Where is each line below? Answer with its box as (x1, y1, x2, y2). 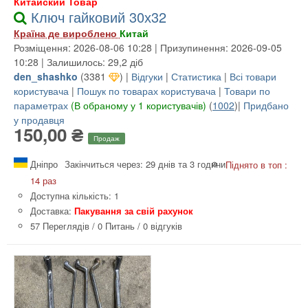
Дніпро (27, 157, 58, 171)
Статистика (171, 69, 224, 84)
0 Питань (98, 219, 135, 233)
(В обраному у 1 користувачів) (71, 98, 206, 113)
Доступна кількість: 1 (30, 189, 119, 203)
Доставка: (30, 204, 74, 218)
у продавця (14, 113, 65, 127)
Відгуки (131, 69, 163, 84)
